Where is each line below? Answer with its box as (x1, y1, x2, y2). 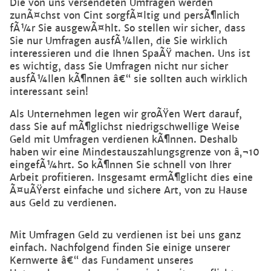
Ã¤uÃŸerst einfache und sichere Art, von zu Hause (10, 184, 247, 197)
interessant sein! (10, 85, 88, 99)
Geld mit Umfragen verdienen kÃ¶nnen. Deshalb (10, 133, 238, 146)
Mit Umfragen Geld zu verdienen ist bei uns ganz (10, 229, 241, 242)
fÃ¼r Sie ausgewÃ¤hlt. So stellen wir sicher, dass (10, 22, 246, 35)
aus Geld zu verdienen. (10, 197, 117, 210)
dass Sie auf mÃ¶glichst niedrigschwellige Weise (10, 120, 240, 134)
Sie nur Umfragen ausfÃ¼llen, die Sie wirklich (10, 34, 227, 48)
